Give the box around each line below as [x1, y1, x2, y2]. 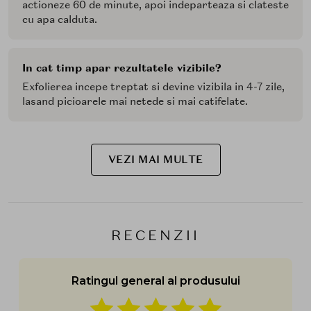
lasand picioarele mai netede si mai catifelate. [22, 94, 248, 108]
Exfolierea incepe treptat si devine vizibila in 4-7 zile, [22, 79, 285, 94]
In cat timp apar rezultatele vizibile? [22, 60, 221, 75]
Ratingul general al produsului [71, 274, 240, 287]
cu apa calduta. [22, 12, 97, 26]
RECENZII [111, 226, 200, 244]
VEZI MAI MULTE [108, 152, 203, 167]
